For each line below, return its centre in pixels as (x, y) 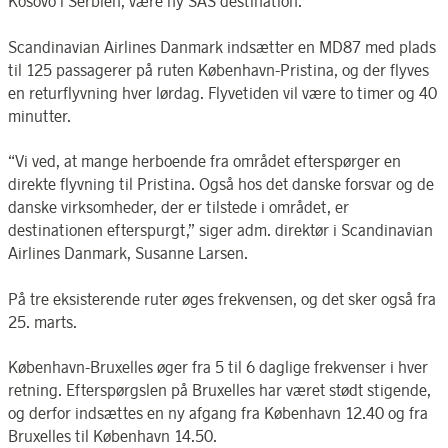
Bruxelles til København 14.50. (112, 435)
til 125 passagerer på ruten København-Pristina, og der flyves (218, 69)
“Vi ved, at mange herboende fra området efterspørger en (204, 161)
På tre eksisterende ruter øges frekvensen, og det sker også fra (222, 298)
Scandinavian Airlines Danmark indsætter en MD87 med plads (222, 46)
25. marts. (42, 321)
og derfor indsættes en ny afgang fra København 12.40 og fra (218, 412)
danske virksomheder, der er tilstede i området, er (178, 207)
